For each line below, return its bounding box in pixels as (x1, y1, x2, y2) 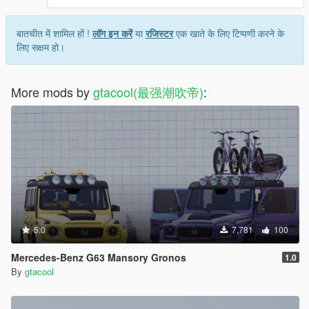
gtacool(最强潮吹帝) (93, 83, 203, 101)
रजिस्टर (146, 26, 173, 41)
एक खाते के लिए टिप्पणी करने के (173, 26, 284, 41)
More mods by (11, 83, 93, 101)
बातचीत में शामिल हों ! (17, 26, 92, 41)
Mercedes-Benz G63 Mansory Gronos (11, 250, 186, 265)
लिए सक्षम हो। (17, 40, 65, 54)
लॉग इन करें (92, 26, 132, 41)
